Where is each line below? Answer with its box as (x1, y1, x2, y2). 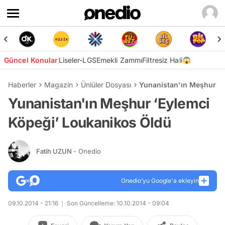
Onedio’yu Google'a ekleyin (121, 177, 199, 184)
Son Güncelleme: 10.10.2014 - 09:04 (65, 199, 169, 207)
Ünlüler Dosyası (81, 80, 131, 89)
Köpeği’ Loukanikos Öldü (8, 114, 171, 131)
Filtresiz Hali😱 (142, 56, 191, 64)
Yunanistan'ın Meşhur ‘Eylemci (8, 95, 210, 112)
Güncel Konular (4, 56, 58, 64)
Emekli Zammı (96, 56, 143, 64)
